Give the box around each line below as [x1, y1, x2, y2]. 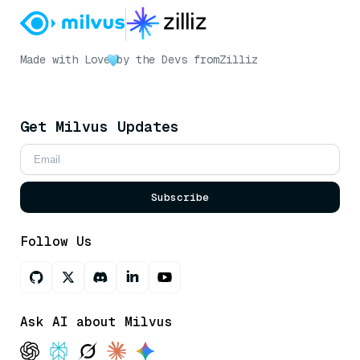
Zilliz [219, 52, 258, 67]
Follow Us [20, 233, 92, 251]
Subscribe [151, 190, 209, 205]
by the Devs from [117, 52, 219, 67]
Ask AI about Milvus [20, 313, 173, 331]
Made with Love [20, 52, 110, 67]
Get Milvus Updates [20, 117, 179, 137]
